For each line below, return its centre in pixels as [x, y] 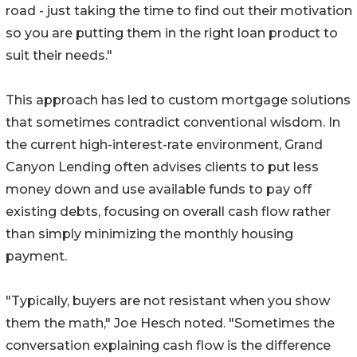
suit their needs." [59, 56]
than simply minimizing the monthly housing [149, 234]
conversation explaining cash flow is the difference [168, 346]
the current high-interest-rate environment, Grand [164, 145]
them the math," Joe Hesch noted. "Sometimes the [170, 324]
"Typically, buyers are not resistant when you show [168, 301]
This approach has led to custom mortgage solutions [178, 100]
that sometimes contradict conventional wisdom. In [173, 123]
